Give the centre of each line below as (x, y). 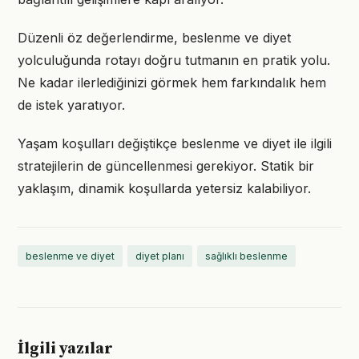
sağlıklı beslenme (246, 256)
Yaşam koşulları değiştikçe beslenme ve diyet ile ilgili (175, 143)
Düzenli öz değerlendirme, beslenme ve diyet (154, 38)
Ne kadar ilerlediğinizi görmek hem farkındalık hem (172, 83)
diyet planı (160, 256)
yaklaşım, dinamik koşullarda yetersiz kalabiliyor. (164, 188)
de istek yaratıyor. (71, 105)
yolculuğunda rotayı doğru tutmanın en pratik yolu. (174, 60)
